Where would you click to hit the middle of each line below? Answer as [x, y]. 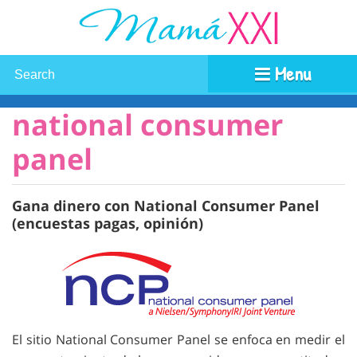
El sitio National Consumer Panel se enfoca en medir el [178, 339]
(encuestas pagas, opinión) [108, 223]
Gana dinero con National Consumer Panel [166, 205]
